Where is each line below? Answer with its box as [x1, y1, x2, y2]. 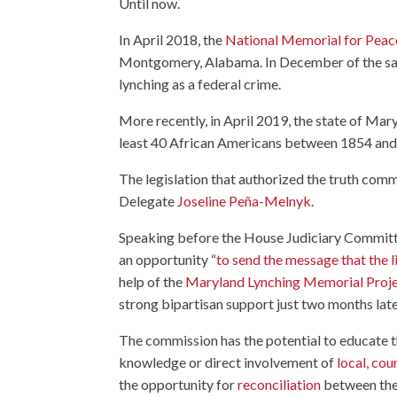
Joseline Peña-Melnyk [177, 191, 312, 209]
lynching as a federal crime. [119, 74, 282, 92]
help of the [119, 272, 186, 290]
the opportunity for [119, 375, 238, 393]
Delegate [119, 191, 178, 209]
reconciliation [237, 375, 322, 393]
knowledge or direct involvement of [119, 353, 338, 370]
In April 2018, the [119, 30, 226, 48]
